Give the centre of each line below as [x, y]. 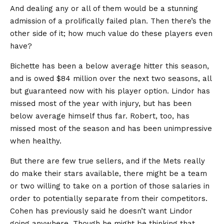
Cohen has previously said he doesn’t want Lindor [101, 211]
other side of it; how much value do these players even [111, 34]
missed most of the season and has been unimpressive [111, 129]
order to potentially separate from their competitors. [109, 199]
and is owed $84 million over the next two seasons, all [111, 79]
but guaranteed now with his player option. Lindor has [110, 91]
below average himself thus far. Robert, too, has [100, 116]
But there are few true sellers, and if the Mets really [107, 161]
